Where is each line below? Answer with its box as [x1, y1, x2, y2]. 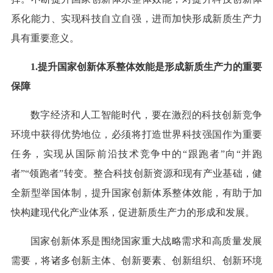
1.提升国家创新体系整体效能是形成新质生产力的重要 [30, 62, 263, 73]
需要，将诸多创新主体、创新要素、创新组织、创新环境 [10, 255, 263, 266]
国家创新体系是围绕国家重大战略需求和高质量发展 [30, 236, 263, 247]
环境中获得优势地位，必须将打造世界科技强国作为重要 [10, 129, 263, 140]
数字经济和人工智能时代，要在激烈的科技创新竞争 [30, 110, 263, 121]
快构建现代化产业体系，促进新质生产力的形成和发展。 [10, 207, 255, 218]
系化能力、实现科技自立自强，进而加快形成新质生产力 [10, 13, 263, 24]
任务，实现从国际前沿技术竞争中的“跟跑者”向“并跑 [10, 149, 263, 160]
